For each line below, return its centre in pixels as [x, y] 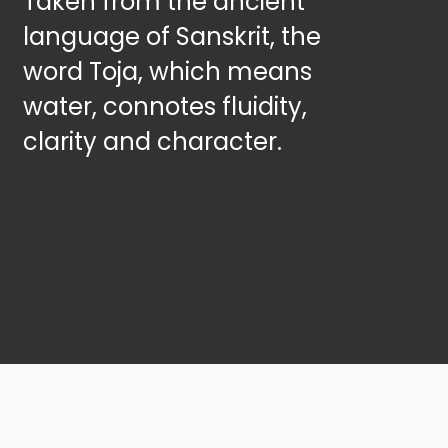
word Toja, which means [167, 71]
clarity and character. [152, 141]
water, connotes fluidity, [164, 106]
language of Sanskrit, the [171, 36]
